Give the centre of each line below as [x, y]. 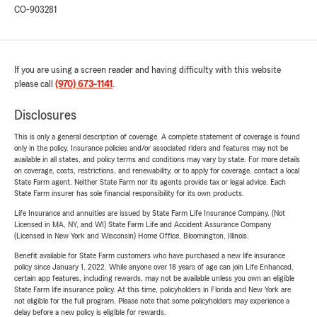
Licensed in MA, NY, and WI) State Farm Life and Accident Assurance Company [143, 225]
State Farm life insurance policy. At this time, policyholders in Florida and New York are [152, 290]
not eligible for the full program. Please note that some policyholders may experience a [152, 301]
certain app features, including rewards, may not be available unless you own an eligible [154, 278]
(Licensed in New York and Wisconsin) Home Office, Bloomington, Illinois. [132, 236]
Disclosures [45, 116]
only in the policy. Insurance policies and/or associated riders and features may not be [151, 148]
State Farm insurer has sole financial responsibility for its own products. [129, 194]
